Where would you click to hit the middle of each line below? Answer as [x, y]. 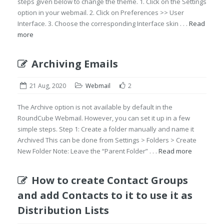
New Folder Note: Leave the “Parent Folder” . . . [88, 151]
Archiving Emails [75, 64]
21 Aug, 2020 [48, 86]
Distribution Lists [63, 210]
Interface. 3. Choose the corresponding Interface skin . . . [103, 23]
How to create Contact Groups [110, 180]
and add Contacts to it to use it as [105, 195]
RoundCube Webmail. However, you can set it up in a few [104, 118]
